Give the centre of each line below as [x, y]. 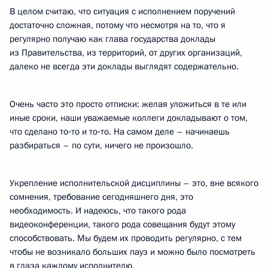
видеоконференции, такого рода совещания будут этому [122, 224]
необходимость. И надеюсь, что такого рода [98, 211]
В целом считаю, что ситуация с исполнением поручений [122, 11]
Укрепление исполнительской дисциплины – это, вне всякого [134, 183]
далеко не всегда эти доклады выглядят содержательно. [124, 66]
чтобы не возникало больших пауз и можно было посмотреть [133, 252]
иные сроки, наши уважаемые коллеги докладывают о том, [129, 118]
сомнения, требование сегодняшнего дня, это [101, 197]
